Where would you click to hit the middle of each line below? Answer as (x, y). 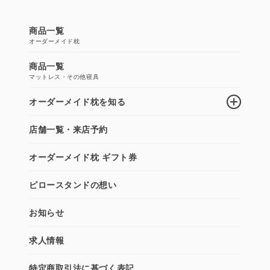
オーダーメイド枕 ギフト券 (83, 157)
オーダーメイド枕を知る (77, 102)
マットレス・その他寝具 (64, 77)
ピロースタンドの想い (73, 185)
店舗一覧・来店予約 (69, 129)
